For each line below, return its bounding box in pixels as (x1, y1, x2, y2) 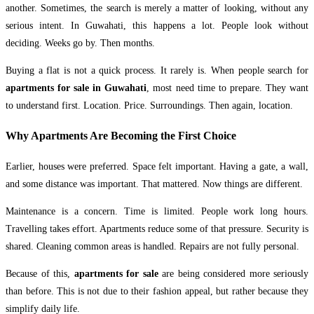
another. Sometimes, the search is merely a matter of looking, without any (6, 3, 308, 13)
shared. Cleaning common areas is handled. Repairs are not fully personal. (6, 240, 299, 252)
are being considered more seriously (158, 268, 308, 279)
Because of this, (6, 268, 74, 279)
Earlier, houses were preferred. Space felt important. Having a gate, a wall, (6, 161, 308, 172)
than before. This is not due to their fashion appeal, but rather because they (6, 285, 308, 296)
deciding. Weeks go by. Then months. (6, 38, 155, 48)
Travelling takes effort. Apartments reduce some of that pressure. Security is (6, 223, 308, 234)
